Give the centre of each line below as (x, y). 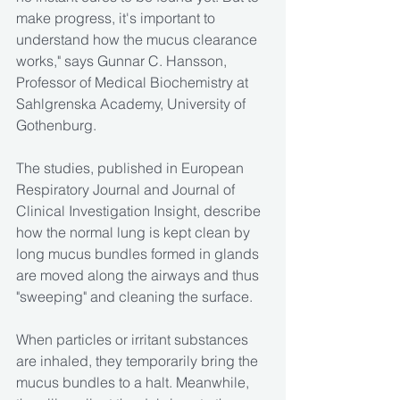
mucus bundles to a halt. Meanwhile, (134, 383)
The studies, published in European (132, 168)
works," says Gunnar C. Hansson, (123, 61)
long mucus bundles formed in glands (139, 254)
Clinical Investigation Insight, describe (140, 211)
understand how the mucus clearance (138, 40)
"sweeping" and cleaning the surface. (134, 297)
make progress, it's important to (117, 18)
